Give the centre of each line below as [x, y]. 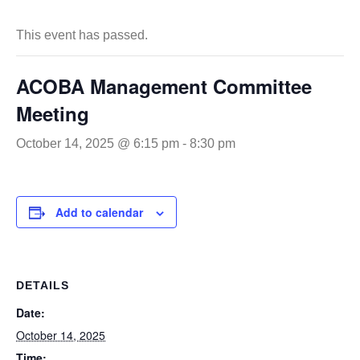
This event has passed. [82, 35]
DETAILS [43, 285]
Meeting [53, 113]
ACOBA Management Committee [164, 86]
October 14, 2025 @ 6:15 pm [98, 143]
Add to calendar [99, 212]
